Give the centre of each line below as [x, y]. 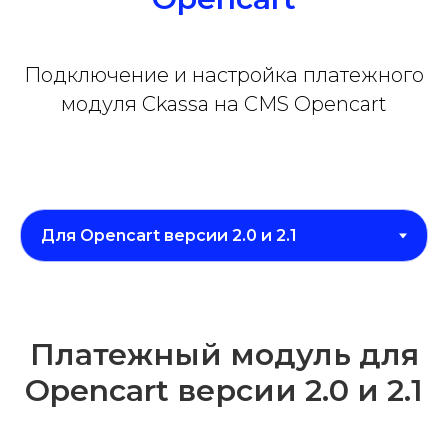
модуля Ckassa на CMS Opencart [224, 104]
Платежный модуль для [224, 355]
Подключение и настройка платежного [224, 75]
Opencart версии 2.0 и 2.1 [224, 391]
